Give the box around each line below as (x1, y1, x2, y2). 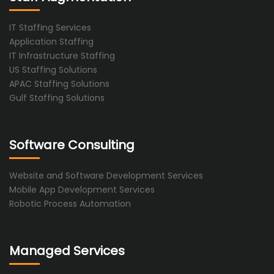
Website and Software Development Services (9, 169, 203, 182)
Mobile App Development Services (9, 183, 155, 196)
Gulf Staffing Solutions (9, 92, 105, 105)
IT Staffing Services (9, 21, 91, 34)
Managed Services (9, 242, 125, 260)
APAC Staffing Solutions (9, 78, 109, 91)
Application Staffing (9, 35, 94, 48)
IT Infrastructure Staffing (9, 50, 115, 62)
